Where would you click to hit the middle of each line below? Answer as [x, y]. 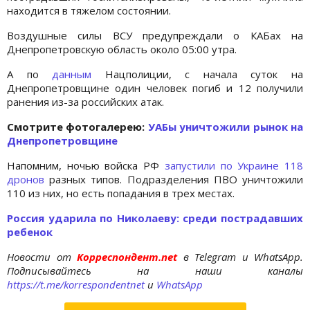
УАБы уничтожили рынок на [226, 126]
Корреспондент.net [127, 256]
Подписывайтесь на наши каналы [155, 270]
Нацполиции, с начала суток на [198, 74]
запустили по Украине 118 [234, 165]
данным [72, 74]
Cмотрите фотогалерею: [77, 126]
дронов [26, 179]
